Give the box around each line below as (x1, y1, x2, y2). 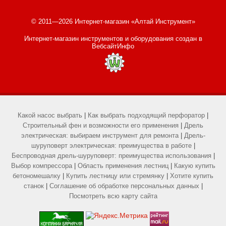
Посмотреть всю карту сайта (69, 192, 157, 200)
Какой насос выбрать (18, 111, 82, 119)
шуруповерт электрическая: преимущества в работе (31, 141, 192, 149)
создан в (173, 34, 202, 42)
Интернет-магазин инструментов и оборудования (24, 34, 174, 42)
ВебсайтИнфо (92, 42, 134, 50)
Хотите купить (170, 172, 213, 180)
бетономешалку (13, 172, 61, 180)
